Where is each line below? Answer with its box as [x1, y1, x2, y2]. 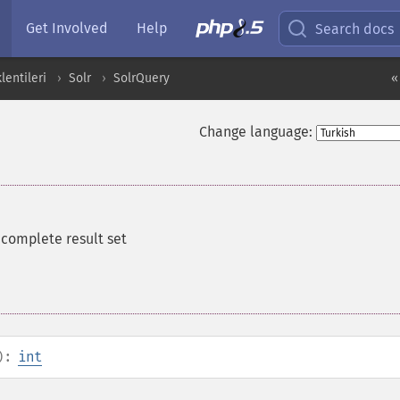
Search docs [315, 20, 395, 37]
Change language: [198, 123, 312, 140]
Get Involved [26, 20, 108, 37]
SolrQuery [113, 71, 170, 86]
